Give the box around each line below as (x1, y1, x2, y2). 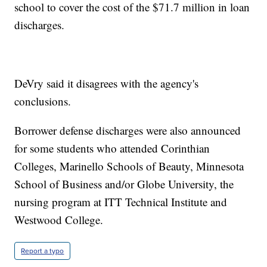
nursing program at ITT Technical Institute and (14, 194, 228, 210)
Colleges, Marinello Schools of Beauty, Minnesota (14, 159, 244, 174)
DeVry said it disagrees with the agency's (14, 76, 199, 91)
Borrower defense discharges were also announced (14, 123, 241, 138)
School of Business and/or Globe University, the (14, 176, 234, 192)
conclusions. (14, 94, 72, 109)
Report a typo (21, 246, 64, 257)
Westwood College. (14, 212, 104, 228)
